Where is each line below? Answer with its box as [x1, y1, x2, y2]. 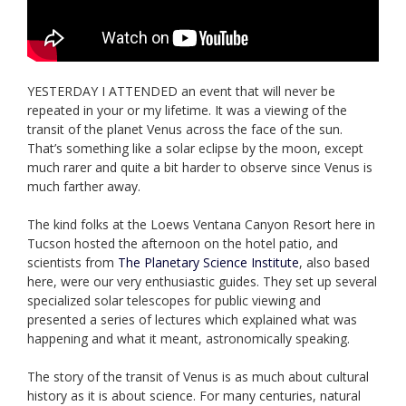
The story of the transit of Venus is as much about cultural [27, 367, 369, 385]
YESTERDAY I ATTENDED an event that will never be [27, 82, 335, 100]
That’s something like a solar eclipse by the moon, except [27, 139, 363, 157]
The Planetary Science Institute [118, 253, 299, 271]
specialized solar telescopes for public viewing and [27, 291, 321, 309]
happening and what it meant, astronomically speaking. [27, 329, 350, 347]
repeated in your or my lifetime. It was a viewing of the [27, 101, 347, 119]
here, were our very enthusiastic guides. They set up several [27, 272, 377, 290]
